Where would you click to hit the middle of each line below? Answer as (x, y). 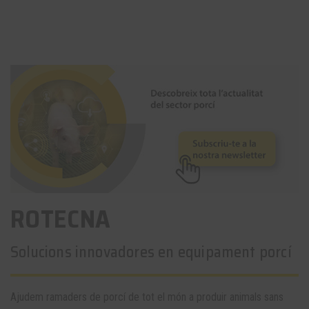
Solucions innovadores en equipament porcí (151, 252)
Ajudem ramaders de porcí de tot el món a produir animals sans (147, 297)
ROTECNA (61, 219)
